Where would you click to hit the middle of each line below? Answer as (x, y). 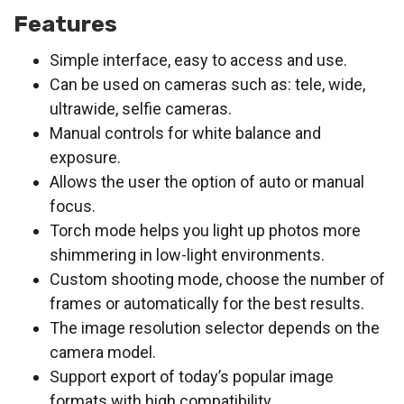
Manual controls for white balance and (185, 133)
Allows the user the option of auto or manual (207, 182)
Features (65, 24)
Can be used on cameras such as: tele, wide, (207, 85)
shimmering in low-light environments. (187, 255)
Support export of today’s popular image (192, 377)
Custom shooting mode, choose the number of (217, 280)
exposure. (85, 158)
